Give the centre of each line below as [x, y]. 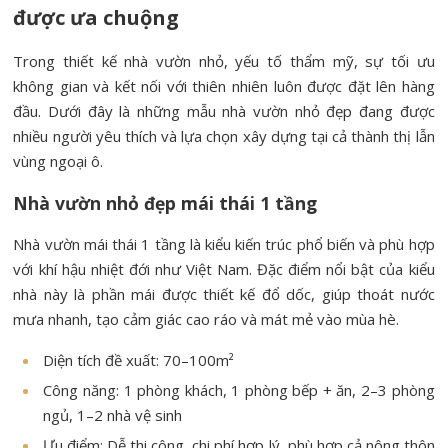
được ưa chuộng [96, 17]
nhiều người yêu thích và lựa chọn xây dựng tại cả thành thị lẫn [224, 135]
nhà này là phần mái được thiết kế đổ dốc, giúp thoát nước [224, 293]
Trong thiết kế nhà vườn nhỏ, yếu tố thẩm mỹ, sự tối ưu [224, 60]
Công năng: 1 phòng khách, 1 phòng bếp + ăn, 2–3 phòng [239, 389]
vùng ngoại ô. [58, 160]
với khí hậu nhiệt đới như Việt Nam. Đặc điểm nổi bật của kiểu [224, 268]
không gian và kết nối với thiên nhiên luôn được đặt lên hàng [224, 85]
